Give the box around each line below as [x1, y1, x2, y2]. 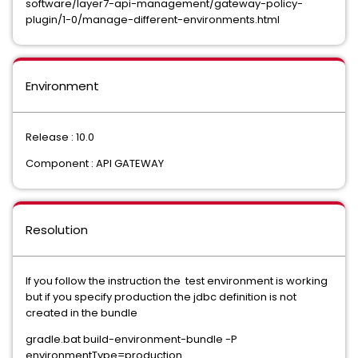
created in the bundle [26, 305, 140, 320]
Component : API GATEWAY [26, 156, 164, 171]
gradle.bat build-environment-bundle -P [26, 332, 237, 347]
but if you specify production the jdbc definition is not [26, 289, 296, 304]
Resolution [26, 221, 88, 238]
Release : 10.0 [26, 129, 94, 145]
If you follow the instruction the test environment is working [26, 273, 328, 288]
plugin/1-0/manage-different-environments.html [26, 12, 280, 27]
